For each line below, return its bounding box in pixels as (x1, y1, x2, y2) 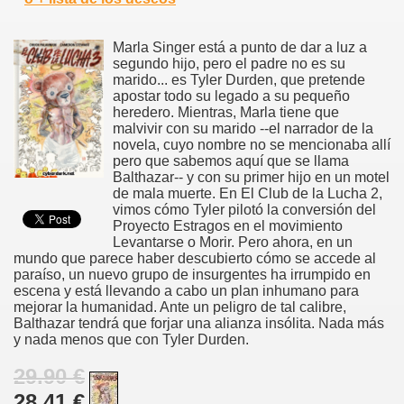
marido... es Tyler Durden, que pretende (113, 71, 365, 87)
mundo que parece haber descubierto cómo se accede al (14, 250, 376, 266)
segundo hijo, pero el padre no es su (113, 55, 345, 71)
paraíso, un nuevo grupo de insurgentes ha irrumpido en (14, 266, 371, 282)
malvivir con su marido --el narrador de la (113, 120, 373, 136)
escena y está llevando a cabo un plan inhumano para (14, 282, 359, 298)
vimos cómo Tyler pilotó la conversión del (113, 201, 376, 217)
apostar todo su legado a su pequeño (113, 87, 350, 104)
